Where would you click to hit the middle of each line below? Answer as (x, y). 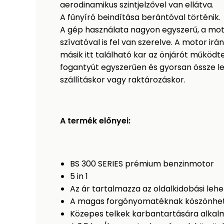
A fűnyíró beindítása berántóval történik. (141, 17)
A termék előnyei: (95, 121)
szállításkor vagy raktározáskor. (123, 80)
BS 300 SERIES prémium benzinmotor (142, 164)
